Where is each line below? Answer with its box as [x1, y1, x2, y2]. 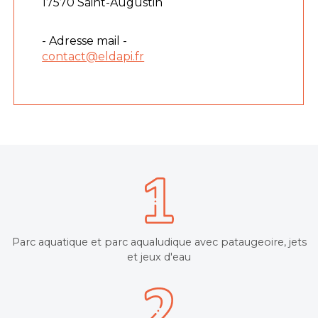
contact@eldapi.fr [42, 49, 145, 63]
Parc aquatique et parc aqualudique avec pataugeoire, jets [11, 235, 307, 248]
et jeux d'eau [127, 250, 191, 263]
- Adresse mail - [42, 33, 128, 48]
